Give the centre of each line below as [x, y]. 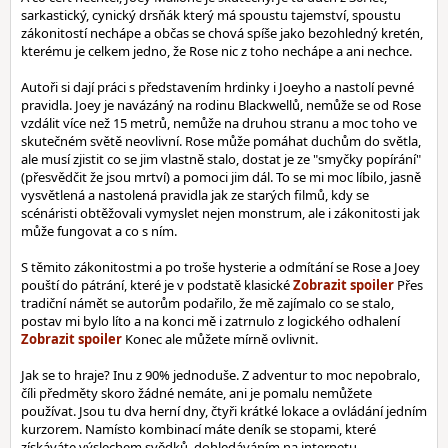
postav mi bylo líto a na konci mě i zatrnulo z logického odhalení [210, 321]
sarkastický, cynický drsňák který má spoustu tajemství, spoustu [211, 15]
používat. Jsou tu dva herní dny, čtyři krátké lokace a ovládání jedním [224, 411]
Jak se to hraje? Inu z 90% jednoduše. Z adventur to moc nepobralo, [220, 375]
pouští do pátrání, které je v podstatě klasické [157, 285]
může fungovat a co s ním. [99, 231]
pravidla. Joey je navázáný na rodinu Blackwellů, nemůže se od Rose [221, 105]
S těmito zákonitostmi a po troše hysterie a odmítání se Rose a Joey [220, 267]
